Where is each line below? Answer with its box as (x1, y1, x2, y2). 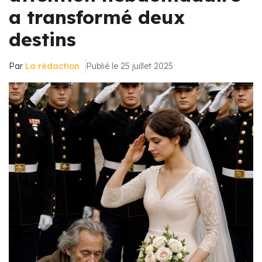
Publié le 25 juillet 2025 (86, 61, 173, 71)
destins (9, 27, 76, 51)
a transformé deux (9, 5, 185, 29)
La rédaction (25, 61, 80, 71)
